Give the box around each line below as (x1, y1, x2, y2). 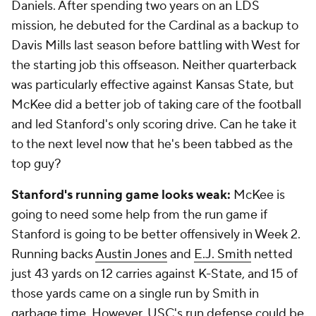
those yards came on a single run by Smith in (11, 285, 259, 302)
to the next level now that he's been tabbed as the (11, 135, 293, 152)
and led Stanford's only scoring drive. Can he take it (11, 116, 297, 133)
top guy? (11, 155, 61, 172)
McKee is (231, 186, 285, 203)
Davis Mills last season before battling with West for (11, 37, 300, 54)
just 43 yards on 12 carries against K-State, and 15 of (11, 265, 298, 282)
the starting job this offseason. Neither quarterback (11, 56, 296, 73)
